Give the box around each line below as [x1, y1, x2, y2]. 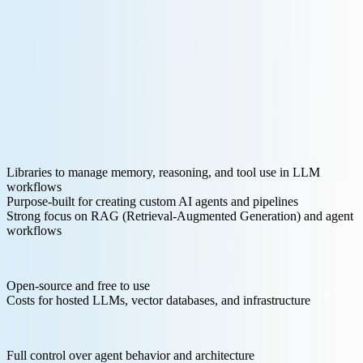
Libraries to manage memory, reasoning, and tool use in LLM [6, 164, 320, 179]
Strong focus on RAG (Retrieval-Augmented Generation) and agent [6, 208, 353, 223]
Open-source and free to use [6, 278, 150, 293]
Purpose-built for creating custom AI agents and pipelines [6, 194, 298, 208]
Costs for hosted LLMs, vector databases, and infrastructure [6, 293, 310, 307]
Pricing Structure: [6, 250, 96, 265]
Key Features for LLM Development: [6, 137, 199, 152]
